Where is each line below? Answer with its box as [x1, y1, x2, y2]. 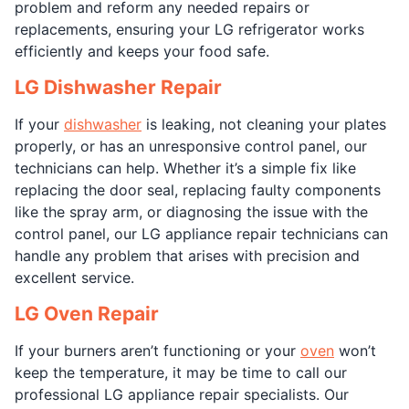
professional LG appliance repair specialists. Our [15, 385, 349, 404]
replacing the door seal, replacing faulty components [15, 181, 381, 199]
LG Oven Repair [15, 302, 159, 325]
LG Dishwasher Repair [15, 76, 222, 99]
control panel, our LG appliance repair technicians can [15, 225, 388, 243]
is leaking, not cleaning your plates [142, 115, 386, 133]
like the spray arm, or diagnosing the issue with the [15, 203, 368, 221]
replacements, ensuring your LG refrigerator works [15, 20, 364, 38]
